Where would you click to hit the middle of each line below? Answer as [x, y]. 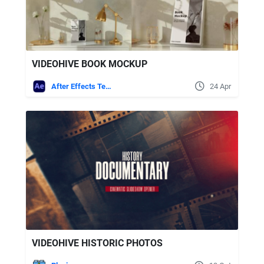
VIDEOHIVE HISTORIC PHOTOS [97, 243]
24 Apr [220, 86]
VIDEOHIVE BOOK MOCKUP [90, 64]
